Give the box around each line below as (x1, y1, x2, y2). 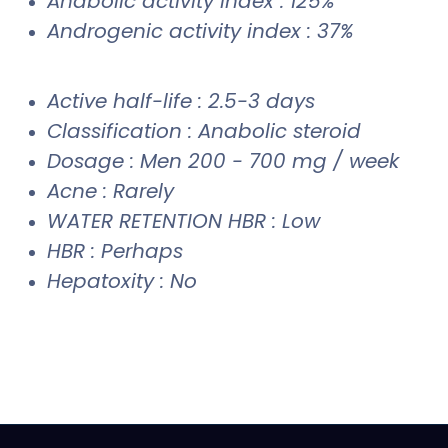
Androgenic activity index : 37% (47, 16, 354, 45)
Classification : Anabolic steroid (47, 116, 361, 145)
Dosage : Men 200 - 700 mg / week (47, 146, 399, 175)
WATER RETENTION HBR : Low (47, 206, 320, 235)
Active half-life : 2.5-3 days (47, 86, 315, 115)
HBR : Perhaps (47, 236, 183, 265)
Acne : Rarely (47, 176, 174, 205)
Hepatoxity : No (47, 266, 197, 295)
